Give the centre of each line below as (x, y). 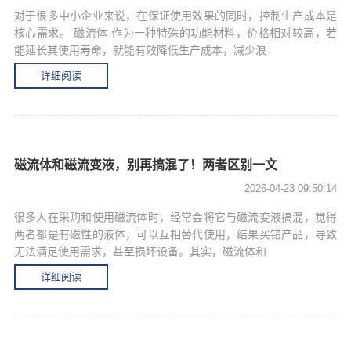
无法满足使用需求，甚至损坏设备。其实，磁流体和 (140, 251)
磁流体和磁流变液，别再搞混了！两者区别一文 (146, 165)
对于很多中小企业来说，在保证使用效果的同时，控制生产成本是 (175, 16)
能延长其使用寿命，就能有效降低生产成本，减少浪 (140, 50)
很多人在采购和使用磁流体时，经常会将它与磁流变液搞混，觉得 (175, 217)
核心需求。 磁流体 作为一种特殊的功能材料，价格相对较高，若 (175, 33)
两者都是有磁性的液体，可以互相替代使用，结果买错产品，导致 (175, 234)
